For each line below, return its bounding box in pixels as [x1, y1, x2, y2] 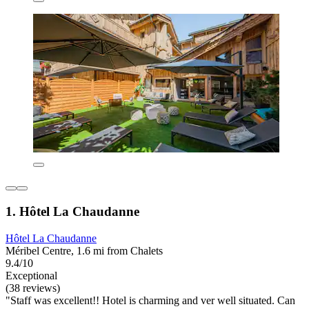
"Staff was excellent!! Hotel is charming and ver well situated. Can [6, 294, 295, 306]
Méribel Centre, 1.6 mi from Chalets [6, 244, 163, 257]
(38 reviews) [6, 281, 60, 294]
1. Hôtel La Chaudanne [6, 203, 139, 219]
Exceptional [6, 269, 57, 281]
